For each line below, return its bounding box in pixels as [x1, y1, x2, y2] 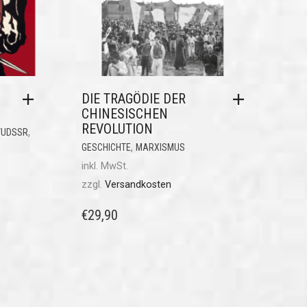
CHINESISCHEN [81, 106, 168, 123]
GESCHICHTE [81, 142, 131, 153]
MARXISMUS [135, 142, 185, 153]
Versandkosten [104, 179, 171, 191]
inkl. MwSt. [81, 160, 128, 173]
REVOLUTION [81, 121, 153, 138]
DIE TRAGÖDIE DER [81, 90, 186, 108]
